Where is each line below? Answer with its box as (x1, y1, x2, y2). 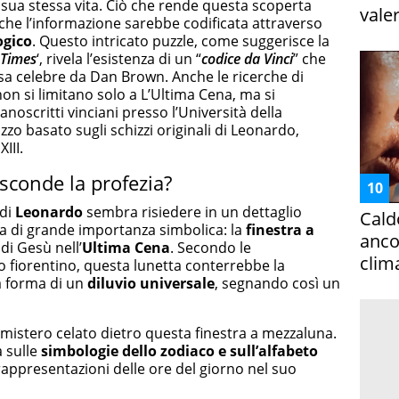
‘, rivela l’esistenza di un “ (37, 48, 201, 69)
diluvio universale (87, 273, 215, 294)
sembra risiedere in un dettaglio (83, 202, 302, 223)
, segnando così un (215, 273, 340, 294)
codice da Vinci (201, 48, 293, 69)
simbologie (41, 341, 122, 362)
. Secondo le (170, 238, 251, 258)
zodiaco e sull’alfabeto (157, 341, 318, 362)
